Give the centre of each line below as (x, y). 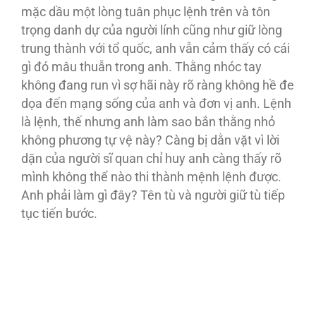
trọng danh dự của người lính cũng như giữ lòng (152, 30)
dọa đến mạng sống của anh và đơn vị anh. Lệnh (156, 103)
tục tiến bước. (59, 213)
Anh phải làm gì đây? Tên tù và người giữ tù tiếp (153, 195)
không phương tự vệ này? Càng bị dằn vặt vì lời (150, 140)
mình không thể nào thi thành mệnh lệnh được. (151, 177)
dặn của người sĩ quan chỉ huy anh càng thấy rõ (151, 158)
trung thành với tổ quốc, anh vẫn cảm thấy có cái (156, 48)
